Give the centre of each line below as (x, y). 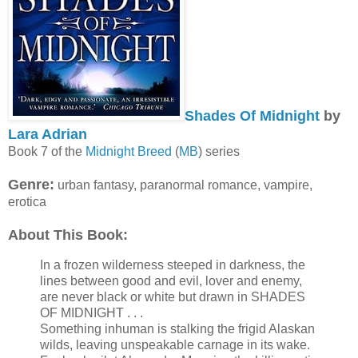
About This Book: (68, 235)
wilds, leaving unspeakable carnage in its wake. (175, 344)
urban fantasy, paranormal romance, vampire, (183, 185)
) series (219, 151)
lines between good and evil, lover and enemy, (171, 280)
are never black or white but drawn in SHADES (173, 296)
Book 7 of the (47, 151)
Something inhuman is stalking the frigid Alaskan (177, 328)
